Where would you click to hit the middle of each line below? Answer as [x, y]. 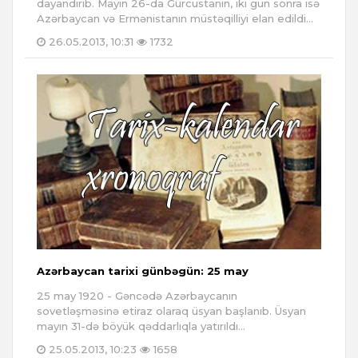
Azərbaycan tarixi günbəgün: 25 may [143, 271]
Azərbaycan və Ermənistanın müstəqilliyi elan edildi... [175, 19]
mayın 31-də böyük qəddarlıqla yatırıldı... [141, 326]
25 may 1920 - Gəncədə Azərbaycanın [137, 296]
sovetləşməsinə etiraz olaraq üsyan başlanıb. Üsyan [171, 311]
